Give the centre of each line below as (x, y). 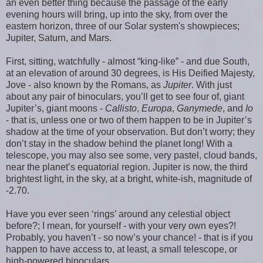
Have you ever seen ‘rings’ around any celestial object (118, 214)
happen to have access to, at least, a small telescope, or (122, 249)
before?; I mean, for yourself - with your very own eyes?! (121, 225)
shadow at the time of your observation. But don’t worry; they (130, 131)
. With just (212, 85)
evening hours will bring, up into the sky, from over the (117, 14)
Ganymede (200, 108)
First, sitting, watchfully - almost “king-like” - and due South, (128, 61)
